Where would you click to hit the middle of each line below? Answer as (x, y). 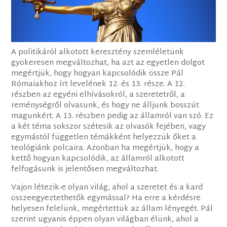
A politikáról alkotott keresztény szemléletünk (98, 53)
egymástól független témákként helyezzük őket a (104, 138)
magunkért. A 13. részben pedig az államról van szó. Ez (112, 117)
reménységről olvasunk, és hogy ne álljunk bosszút (105, 106)
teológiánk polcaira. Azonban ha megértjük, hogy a (105, 148)
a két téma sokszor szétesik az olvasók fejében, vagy (109, 127)
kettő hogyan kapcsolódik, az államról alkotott (98, 159)
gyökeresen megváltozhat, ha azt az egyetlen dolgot (108, 63)
